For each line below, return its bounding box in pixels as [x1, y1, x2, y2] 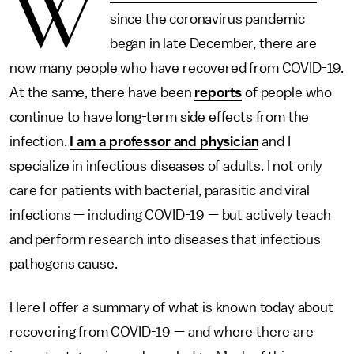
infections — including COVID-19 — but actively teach [9, 208, 331, 222]
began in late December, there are [109, 36, 317, 51]
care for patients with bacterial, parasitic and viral [9, 183, 310, 198]
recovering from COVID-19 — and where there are [9, 325, 314, 339]
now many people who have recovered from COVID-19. [9, 61, 345, 75]
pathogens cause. [9, 257, 118, 271]
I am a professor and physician [70, 134, 259, 149]
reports [194, 85, 243, 100]
